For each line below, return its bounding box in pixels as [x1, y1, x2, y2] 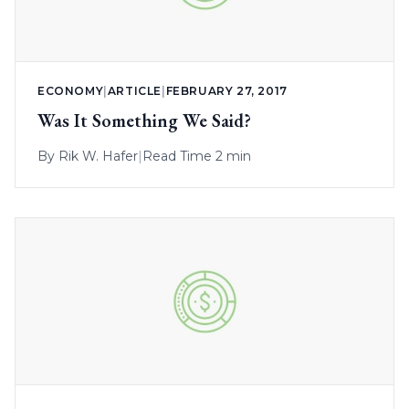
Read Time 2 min [142, 148, 251, 165]
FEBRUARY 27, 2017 [165, 84, 288, 99]
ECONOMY [37, 84, 104, 99]
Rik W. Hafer [58, 148, 138, 165]
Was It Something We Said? [37, 109, 251, 133]
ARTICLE [107, 84, 163, 99]
